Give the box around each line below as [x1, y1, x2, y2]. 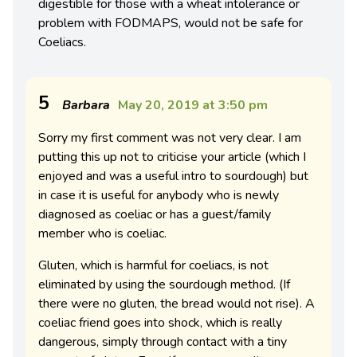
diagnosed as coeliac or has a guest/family [38, 206, 271, 224]
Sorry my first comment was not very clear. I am [38, 129, 301, 147]
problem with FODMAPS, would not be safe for [38, 14, 303, 33]
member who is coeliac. [38, 225, 167, 243]
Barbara [62, 96, 110, 115]
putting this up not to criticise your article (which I [38, 148, 306, 167]
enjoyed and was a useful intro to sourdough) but [38, 167, 308, 186]
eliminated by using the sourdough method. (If [38, 276, 290, 294]
